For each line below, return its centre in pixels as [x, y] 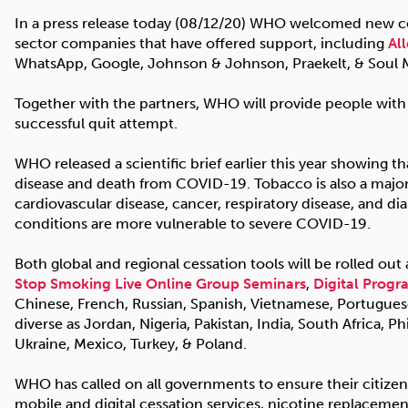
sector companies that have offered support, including [201, 43]
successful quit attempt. [96, 123]
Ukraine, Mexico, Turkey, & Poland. [131, 343]
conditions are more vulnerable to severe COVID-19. [193, 223]
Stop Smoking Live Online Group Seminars [160, 283]
